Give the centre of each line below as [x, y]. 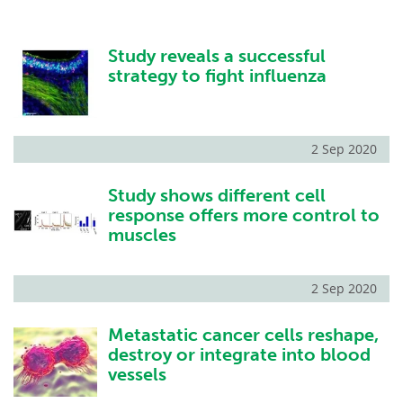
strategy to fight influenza [217, 76]
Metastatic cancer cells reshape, [243, 335]
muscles [142, 235]
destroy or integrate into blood [239, 355]
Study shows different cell [216, 196]
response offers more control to [243, 215]
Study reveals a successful [216, 56]
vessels [137, 375]
